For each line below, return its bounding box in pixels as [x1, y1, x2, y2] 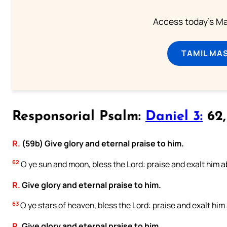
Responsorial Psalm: [12, 110, 145, 124]
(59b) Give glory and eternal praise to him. [20, 137, 184, 149]
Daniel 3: [145, 110, 203, 124]
